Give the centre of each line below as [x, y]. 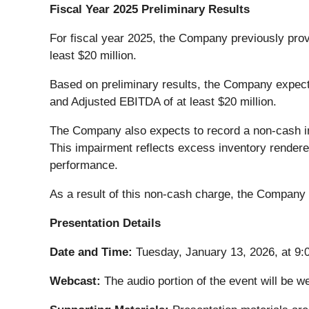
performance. [84, 165]
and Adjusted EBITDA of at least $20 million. [163, 101]
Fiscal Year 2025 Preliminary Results [150, 9]
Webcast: [77, 281]
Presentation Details [105, 223]
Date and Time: [93, 252]
